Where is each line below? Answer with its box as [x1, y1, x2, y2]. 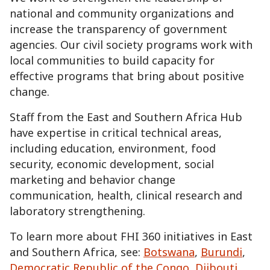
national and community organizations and [10, 6, 234, 21]
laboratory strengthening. [10, 204, 145, 219]
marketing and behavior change [10, 172, 175, 187]
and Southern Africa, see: [10, 245, 143, 260]
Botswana [143, 245, 195, 260]
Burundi [201, 245, 242, 260]
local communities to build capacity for [10, 53, 215, 68]
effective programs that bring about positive [10, 69, 244, 84]
